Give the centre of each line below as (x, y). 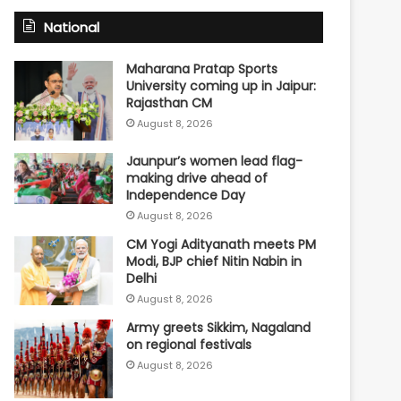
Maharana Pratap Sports (202, 68)
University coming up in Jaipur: (222, 85)
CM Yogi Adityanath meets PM (222, 245)
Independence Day (186, 196)
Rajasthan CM (170, 102)
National (72, 27)
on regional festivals (189, 345)
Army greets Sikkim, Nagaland (219, 328)
